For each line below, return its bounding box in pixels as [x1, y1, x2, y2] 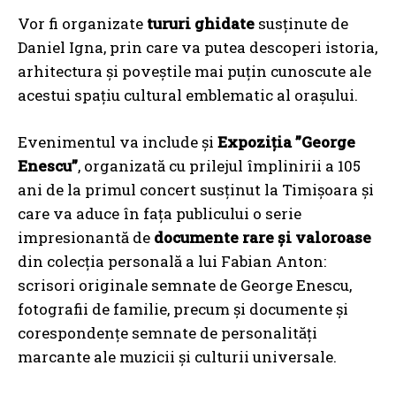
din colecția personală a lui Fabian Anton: [18, 251, 326, 272]
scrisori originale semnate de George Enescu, [18, 275, 352, 296]
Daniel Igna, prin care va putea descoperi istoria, [18, 37, 377, 58]
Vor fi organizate [18, 13, 147, 34]
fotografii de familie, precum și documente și [18, 299, 348, 320]
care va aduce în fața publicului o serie [18, 203, 301, 225]
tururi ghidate [147, 13, 255, 34]
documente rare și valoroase [154, 227, 371, 248]
